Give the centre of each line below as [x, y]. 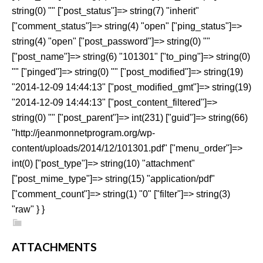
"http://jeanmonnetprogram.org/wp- [83, 133]
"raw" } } [28, 209]
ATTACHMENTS [54, 247]
